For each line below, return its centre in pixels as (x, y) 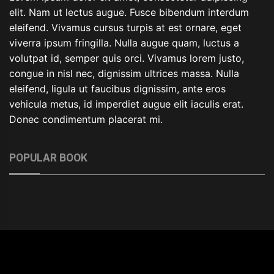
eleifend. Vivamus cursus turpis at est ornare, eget (125, 27)
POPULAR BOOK (48, 157)
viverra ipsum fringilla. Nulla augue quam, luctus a (124, 43)
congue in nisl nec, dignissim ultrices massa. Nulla (124, 73)
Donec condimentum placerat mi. (86, 119)
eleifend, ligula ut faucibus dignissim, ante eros (117, 88)
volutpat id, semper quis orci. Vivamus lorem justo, (127, 58)
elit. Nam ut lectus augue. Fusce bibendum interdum (129, 12)
